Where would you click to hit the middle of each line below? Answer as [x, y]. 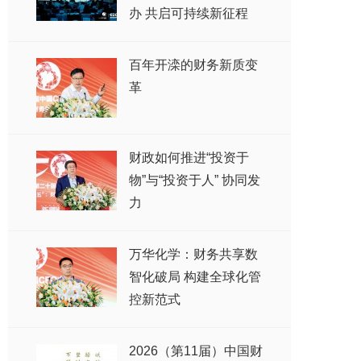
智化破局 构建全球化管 [195, 277]
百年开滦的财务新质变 [193, 65]
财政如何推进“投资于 [189, 158]
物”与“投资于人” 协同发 [195, 180]
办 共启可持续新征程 [189, 13]
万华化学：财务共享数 [193, 254]
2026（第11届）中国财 [196, 351]
